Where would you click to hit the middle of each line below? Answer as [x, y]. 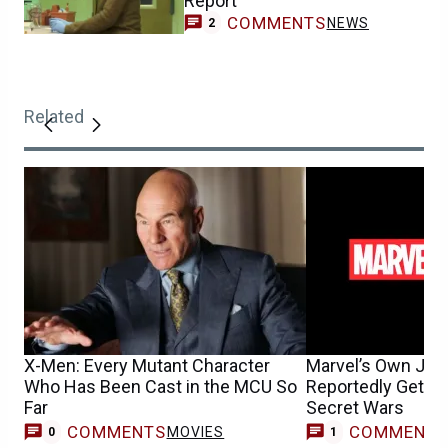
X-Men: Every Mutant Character [147, 366]
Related [54, 117]
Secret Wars [355, 408]
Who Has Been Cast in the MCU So [160, 387]
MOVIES [195, 432]
